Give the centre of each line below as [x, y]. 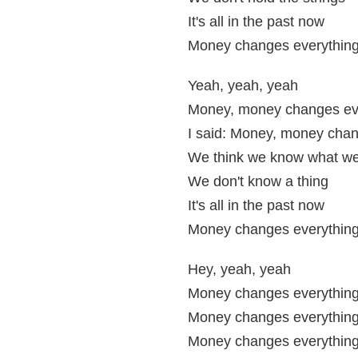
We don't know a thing [258, 181]
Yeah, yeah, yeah [243, 86]
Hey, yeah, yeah [239, 269]
